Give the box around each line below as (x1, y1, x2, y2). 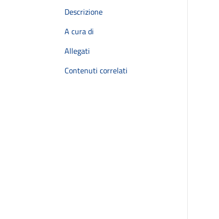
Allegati (65, 45, 90, 57)
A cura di (65, 25, 94, 37)
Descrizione (65, 6, 103, 18)
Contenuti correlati (65, 65, 128, 76)
